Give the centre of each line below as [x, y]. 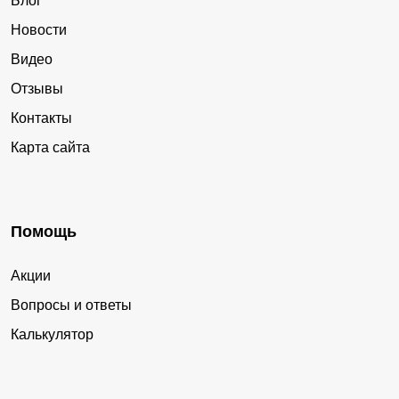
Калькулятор [52, 335]
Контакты [41, 118]
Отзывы [37, 89]
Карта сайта [50, 148]
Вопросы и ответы [71, 305]
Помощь [44, 232]
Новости [39, 30]
